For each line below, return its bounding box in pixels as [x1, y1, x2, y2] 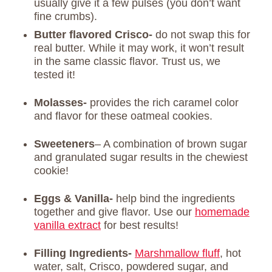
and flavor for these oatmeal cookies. [34, 109, 212, 122]
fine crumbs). [34, 10, 100, 22]
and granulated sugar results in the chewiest [34, 151, 248, 163]
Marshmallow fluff [135, 246, 220, 259]
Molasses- [34, 96, 90, 109]
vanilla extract [34, 219, 101, 231]
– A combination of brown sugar [95, 137, 247, 150]
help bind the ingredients [116, 192, 235, 205]
